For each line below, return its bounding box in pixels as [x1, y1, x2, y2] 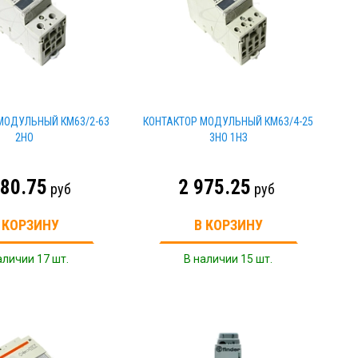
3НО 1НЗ [209, 131, 248, 144]
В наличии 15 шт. [184, 253, 273, 265]
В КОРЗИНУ [193, 217, 263, 233]
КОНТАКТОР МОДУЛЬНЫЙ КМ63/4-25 [143, 115, 314, 128]
